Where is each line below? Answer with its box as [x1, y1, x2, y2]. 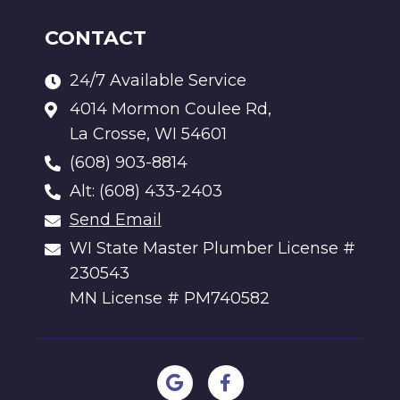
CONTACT [45, 26, 146, 51]
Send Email [69, 210, 162, 230]
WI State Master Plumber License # [69, 238, 355, 259]
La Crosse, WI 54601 [69, 124, 227, 145]
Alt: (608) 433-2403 [69, 181, 222, 202]
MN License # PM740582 [69, 288, 270, 309]
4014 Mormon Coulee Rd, [69, 99, 271, 120]
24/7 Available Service [69, 71, 246, 91]
